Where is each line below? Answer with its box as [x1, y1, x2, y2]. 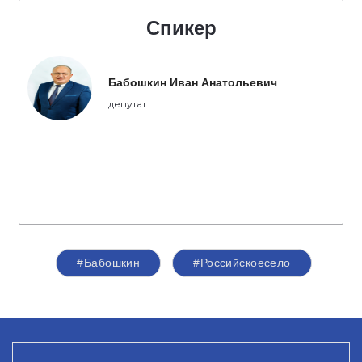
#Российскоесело [193, 256, 291, 269]
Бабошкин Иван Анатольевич [108, 76, 277, 89]
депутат [108, 98, 146, 110]
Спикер [145, 17, 217, 39]
